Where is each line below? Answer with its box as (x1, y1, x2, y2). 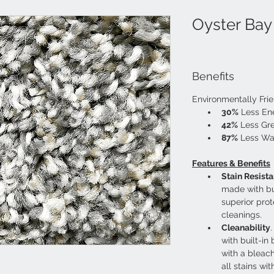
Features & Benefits (192, 158, 270, 168)
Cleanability (221, 223, 270, 232)
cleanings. (221, 210, 262, 220)
